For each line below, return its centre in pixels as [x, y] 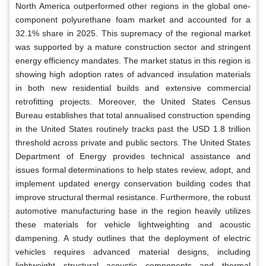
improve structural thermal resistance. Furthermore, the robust [133, 197]
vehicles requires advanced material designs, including [133, 251]
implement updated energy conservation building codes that [133, 183]
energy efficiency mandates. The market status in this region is [133, 60]
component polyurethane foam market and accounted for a [133, 19]
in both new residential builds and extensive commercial [133, 88]
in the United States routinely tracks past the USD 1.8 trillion [133, 129]
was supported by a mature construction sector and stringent [133, 47]
